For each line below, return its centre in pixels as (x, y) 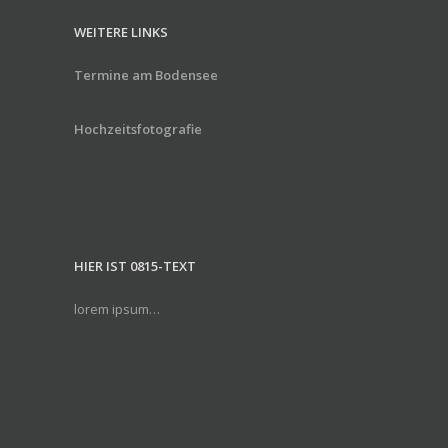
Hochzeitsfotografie (138, 129)
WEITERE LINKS (121, 32)
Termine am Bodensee (146, 75)
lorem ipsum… (117, 309)
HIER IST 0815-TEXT (135, 266)
